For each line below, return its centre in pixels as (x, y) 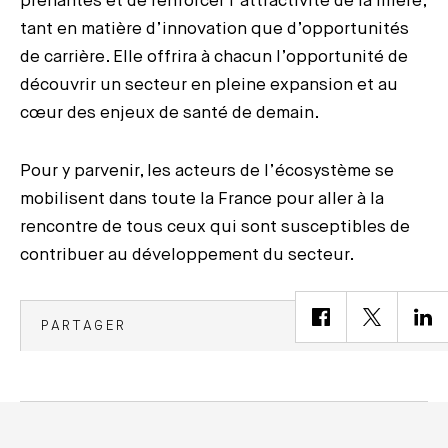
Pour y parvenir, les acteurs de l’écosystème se (207, 171)
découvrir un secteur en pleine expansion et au (209, 85)
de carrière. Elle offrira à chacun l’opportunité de (214, 57)
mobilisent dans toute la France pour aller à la (202, 199)
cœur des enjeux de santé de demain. (170, 113)
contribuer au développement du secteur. (187, 255)
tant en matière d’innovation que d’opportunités (214, 29)
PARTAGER (83, 325)
